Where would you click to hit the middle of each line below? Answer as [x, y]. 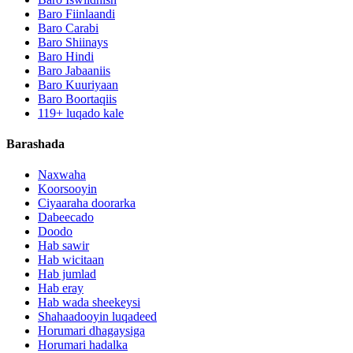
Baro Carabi [68, 28]
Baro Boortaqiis [77, 98]
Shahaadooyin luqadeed [97, 317]
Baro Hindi [66, 56]
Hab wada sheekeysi [89, 303]
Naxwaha [62, 175]
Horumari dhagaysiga [91, 331]
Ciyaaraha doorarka [87, 203]
